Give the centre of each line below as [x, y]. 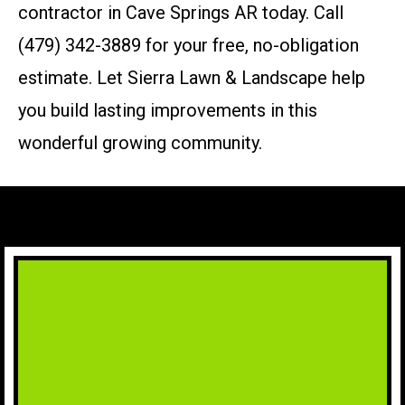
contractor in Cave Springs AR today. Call [181, 13]
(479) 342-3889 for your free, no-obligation [188, 45]
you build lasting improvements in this [168, 110]
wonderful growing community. [140, 143]
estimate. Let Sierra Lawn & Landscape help [192, 78]
